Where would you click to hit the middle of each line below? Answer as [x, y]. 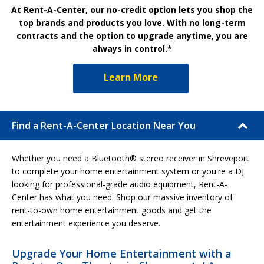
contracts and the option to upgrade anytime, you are [132, 35]
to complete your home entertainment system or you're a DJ [128, 171]
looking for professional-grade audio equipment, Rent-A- [120, 184]
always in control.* [132, 48]
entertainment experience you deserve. [86, 223]
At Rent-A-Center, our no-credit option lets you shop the [132, 9]
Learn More [131, 77]
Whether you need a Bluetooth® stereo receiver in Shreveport [131, 158]
